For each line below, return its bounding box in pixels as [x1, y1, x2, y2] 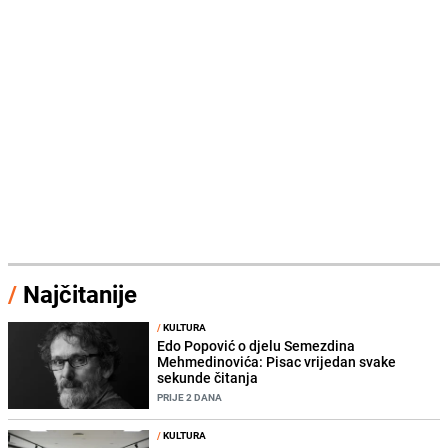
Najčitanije [23, 277, 137, 310]
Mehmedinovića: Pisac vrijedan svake [157, 351, 397, 371]
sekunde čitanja [157, 367, 259, 387]
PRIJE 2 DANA [157, 389, 223, 404]
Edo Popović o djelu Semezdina [157, 335, 356, 355]
